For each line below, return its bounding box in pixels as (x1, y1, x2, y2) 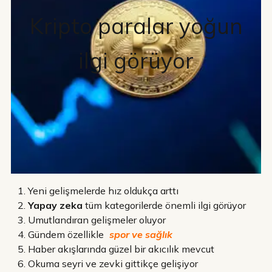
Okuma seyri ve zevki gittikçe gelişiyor (28, 257, 198, 270)
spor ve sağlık (109, 228, 172, 240)
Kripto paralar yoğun (29, 12, 243, 39)
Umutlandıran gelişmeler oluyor (28, 213, 166, 226)
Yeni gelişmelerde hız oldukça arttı (28, 184, 178, 197)
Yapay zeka (28, 199, 83, 211)
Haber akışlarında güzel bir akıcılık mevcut (28, 242, 214, 255)
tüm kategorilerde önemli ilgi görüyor (83, 199, 246, 211)
